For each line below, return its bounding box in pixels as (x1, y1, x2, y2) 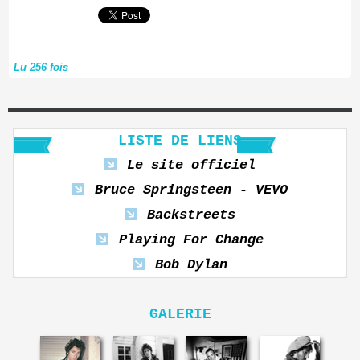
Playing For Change (119, 232, 264, 247)
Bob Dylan (155, 257, 227, 272)
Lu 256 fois (14, 61, 68, 73)
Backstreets (147, 207, 235, 223)
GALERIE (149, 306, 211, 322)
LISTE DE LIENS (118, 133, 242, 149)
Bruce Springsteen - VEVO (95, 182, 288, 198)
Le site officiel (127, 157, 256, 173)
